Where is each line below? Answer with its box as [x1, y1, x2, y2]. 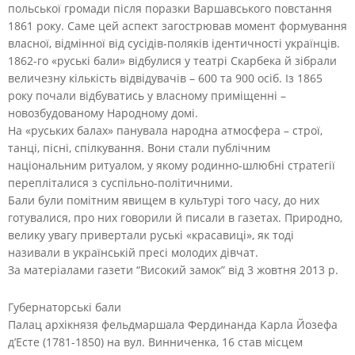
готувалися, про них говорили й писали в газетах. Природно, [8, 209, 342, 225]
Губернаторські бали [8, 299, 121, 315]
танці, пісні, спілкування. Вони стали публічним [8, 139, 270, 155]
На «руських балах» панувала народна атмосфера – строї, [8, 122, 323, 138]
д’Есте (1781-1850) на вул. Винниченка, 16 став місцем [8, 334, 303, 349]
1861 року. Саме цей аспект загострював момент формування [8, 17, 347, 33]
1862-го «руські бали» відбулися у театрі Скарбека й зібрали [8, 52, 337, 68]
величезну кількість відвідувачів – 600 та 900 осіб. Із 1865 [8, 70, 323, 86]
